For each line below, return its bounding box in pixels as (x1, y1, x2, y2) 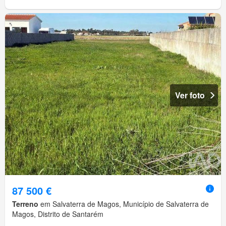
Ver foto (175, 89, 205, 101)
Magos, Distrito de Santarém (12, 209, 103, 219)
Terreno (12, 199, 38, 209)
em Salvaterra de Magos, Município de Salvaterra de (38, 199, 209, 209)
